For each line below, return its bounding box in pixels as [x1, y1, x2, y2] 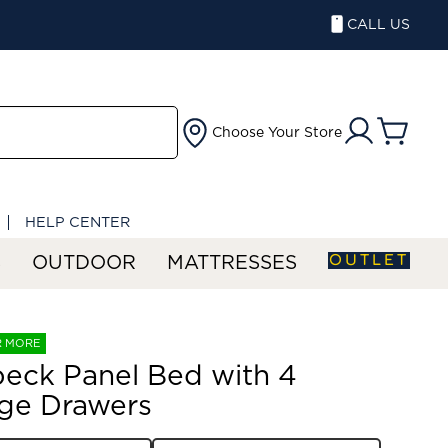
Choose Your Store [212, 125, 342, 140]
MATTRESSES [167, 253, 297, 273]
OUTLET [329, 252, 409, 268]
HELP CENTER [25, 214, 130, 230]
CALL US [347, 18, 410, 32]
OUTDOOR [32, 253, 136, 273]
